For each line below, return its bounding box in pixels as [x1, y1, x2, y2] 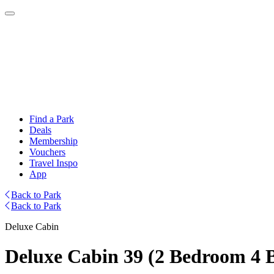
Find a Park [29, 114, 74, 124]
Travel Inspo [29, 158, 78, 168]
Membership [29, 136, 78, 146]
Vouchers [29, 147, 65, 157]
